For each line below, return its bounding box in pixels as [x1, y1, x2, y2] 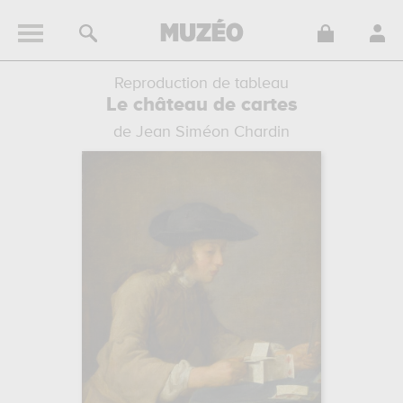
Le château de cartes [105, 95, 298, 115]
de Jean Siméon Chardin [113, 124, 290, 140]
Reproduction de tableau [114, 76, 289, 92]
